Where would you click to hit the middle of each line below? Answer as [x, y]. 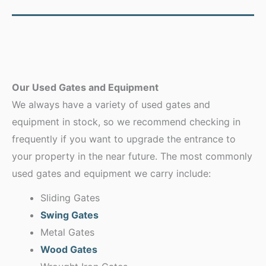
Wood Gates [69, 249]
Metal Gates [67, 232]
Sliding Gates [70, 197]
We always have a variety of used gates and [111, 105]
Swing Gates [69, 215]
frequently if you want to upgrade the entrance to [124, 139]
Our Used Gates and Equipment [85, 88]
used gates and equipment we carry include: [111, 174]
